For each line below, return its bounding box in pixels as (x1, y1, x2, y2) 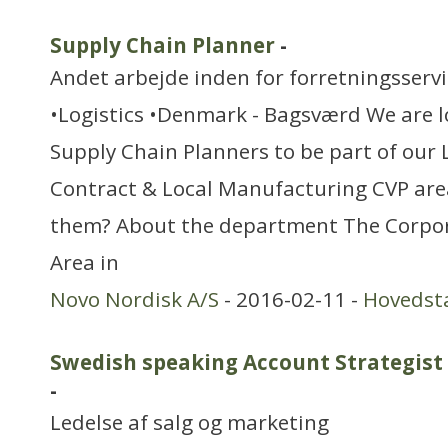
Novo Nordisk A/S (50, 285, 219, 313)
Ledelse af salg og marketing (50, 408, 329, 436)
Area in (50, 248, 119, 276)
